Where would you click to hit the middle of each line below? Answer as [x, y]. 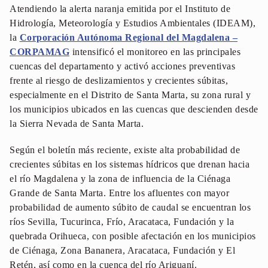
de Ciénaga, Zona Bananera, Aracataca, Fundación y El [122, 251]
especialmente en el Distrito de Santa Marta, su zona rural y [130, 95]
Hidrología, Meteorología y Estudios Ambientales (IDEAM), [133, 23]
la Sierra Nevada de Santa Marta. [77, 124]
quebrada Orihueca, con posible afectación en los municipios [133, 236]
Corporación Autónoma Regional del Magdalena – [128, 38]
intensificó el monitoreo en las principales [155, 52]
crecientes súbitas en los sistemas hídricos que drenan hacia [130, 165]
